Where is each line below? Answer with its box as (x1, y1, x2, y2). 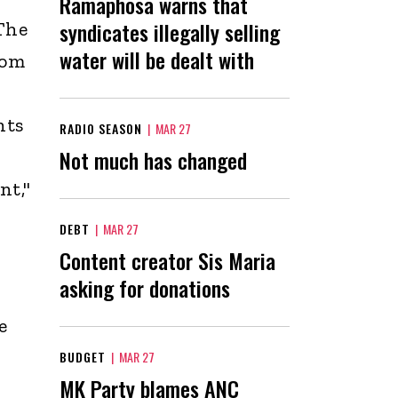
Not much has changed (60, 143, 247, 176)
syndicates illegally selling (60, 15, 280, 48)
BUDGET (60, 346, 106, 366)
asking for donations (60, 271, 230, 304)
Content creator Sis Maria (60, 243, 275, 276)
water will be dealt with (60, 43, 254, 76)
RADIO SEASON (60, 118, 142, 138)
